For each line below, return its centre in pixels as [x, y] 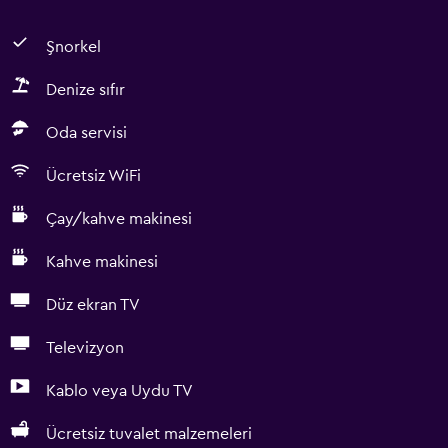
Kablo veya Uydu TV [119, 391]
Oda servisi [86, 133]
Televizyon [85, 348]
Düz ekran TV [93, 305]
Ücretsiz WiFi [93, 176]
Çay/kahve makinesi [119, 219]
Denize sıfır [85, 90]
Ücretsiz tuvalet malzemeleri [149, 434]
